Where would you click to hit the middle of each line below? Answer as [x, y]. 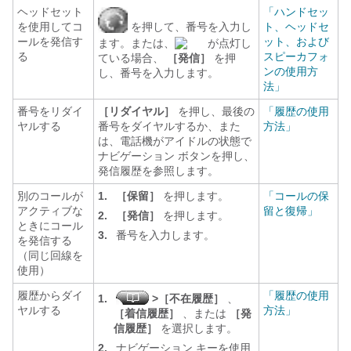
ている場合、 [131, 58]
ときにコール [50, 226]
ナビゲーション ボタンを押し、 [176, 156]
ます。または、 [136, 43]
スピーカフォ [296, 56]
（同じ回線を [50, 255]
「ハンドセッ [296, 12]
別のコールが [50, 196]
